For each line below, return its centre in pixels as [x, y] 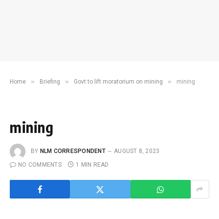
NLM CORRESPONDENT [73, 151]
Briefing [50, 82]
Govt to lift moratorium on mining [118, 82]
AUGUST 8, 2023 [137, 151]
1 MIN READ [92, 165]
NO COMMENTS [40, 165]
